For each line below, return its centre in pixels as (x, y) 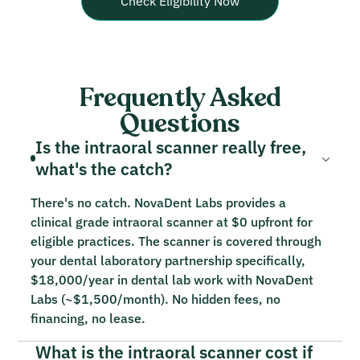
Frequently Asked (180, 98)
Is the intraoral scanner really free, (170, 147)
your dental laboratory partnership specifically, (168, 260)
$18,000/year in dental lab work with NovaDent (172, 279)
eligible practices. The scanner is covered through (176, 241)
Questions (180, 123)
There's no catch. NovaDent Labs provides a (159, 202)
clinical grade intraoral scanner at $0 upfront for (172, 221)
